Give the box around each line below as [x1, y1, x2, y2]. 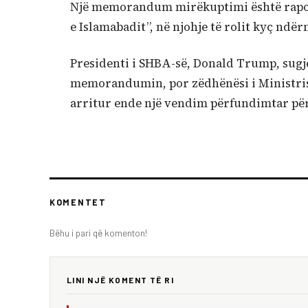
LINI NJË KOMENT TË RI [67, 275, 175, 285]
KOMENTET [49, 197, 107, 208]
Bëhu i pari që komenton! [49, 227, 147, 239]
